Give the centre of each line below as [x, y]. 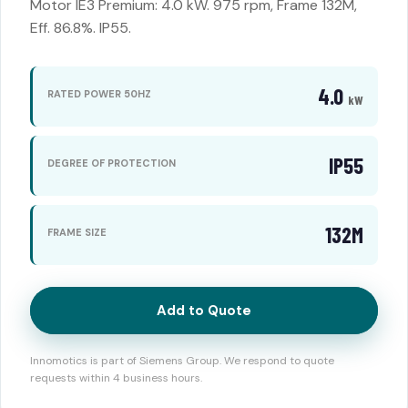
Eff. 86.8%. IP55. [81, 28]
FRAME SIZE [77, 232]
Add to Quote [204, 311]
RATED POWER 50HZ [99, 93]
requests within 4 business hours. [116, 378]
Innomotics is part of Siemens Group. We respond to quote [182, 361]
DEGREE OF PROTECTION [112, 163]
